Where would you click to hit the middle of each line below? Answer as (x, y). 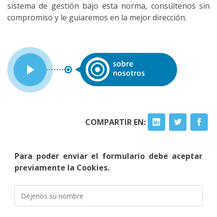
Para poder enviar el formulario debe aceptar (108, 156)
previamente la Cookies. (62, 168)
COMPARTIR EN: (116, 122)
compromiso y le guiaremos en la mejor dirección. (97, 17)
